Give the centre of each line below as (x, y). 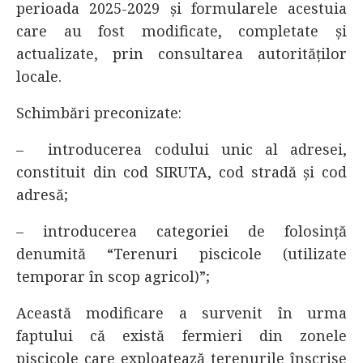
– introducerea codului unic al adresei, (181, 149)
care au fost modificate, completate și (181, 31)
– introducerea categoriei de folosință (181, 231)
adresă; (42, 194)
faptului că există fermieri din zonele (181, 335)
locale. (39, 76)
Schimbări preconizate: (99, 113)
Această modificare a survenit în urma (181, 313)
